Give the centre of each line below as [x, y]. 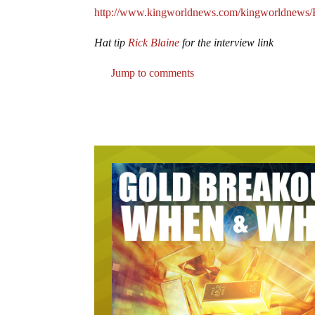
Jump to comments [152, 72]
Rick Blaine [154, 42]
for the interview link [227, 42]
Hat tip [111, 42]
